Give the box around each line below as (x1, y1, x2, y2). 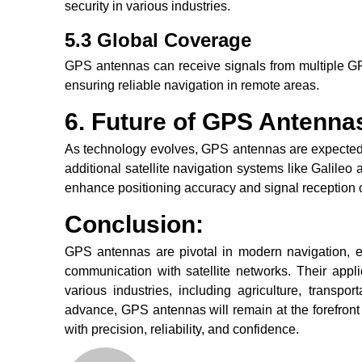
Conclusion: (65, 211, 204, 238)
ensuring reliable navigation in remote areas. (65, 78, 319, 93)
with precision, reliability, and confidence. (65, 322, 299, 337)
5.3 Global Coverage (65, 29, 251, 52)
